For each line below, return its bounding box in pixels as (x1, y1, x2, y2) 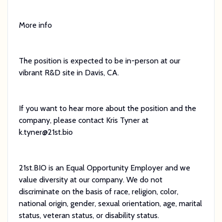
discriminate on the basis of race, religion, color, (18, 186, 178, 196)
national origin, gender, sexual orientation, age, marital (18, 198, 202, 208)
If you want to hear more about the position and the (18, 103, 196, 113)
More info (18, 20, 52, 30)
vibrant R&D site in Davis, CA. (18, 67, 119, 77)
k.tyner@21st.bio (18, 127, 73, 137)
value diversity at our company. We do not (18, 174, 163, 184)
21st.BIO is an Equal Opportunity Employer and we (18, 163, 190, 172)
